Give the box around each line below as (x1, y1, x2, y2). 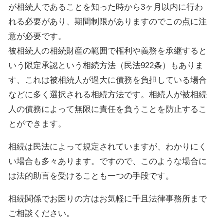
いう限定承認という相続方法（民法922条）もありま (8, 61, 203, 70)
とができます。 (8, 119, 66, 128)
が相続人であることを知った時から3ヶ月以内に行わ (8, 2, 203, 12)
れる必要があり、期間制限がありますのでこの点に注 (8, 17, 207, 26)
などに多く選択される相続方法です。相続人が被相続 (8, 90, 207, 99)
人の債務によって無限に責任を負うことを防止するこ (8, 105, 207, 114)
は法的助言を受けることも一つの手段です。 (8, 171, 174, 181)
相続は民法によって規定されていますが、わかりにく (8, 142, 207, 151)
